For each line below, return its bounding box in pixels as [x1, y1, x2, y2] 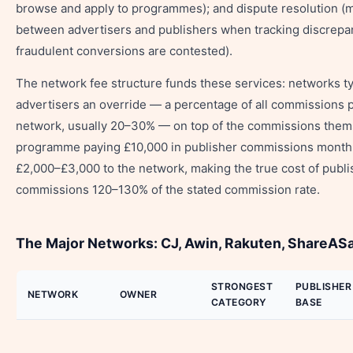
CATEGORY [211, 296, 267, 308]
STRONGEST [211, 281, 273, 292]
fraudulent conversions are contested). [16, 43, 232, 58]
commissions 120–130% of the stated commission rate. [16, 182, 320, 197]
